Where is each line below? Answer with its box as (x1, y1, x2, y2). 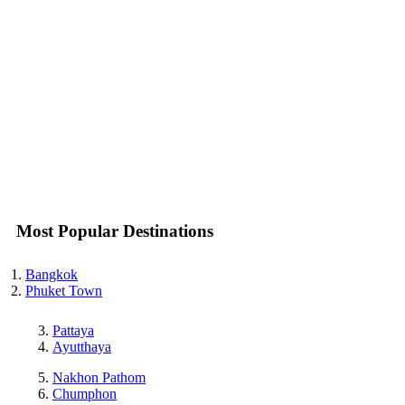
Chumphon (52, 386, 117, 402)
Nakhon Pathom (52, 370, 146, 386)
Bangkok (25, 267, 78, 283)
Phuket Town (25, 283, 102, 299)
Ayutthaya (52, 339, 111, 355)
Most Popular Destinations (16, 221, 213, 240)
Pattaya (52, 323, 94, 339)
